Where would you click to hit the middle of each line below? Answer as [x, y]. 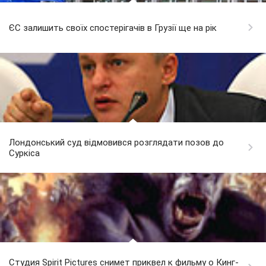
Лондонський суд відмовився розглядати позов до [116, 143]
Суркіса [24, 153]
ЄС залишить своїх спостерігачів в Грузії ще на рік [113, 28]
